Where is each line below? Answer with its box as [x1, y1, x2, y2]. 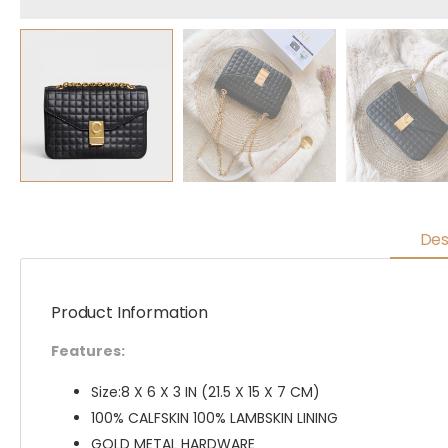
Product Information [51, 301, 208, 324]
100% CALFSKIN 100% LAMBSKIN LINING [91, 408, 338, 428]
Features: [51, 341, 125, 361]
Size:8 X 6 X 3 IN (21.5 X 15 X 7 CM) [91, 382, 320, 402]
